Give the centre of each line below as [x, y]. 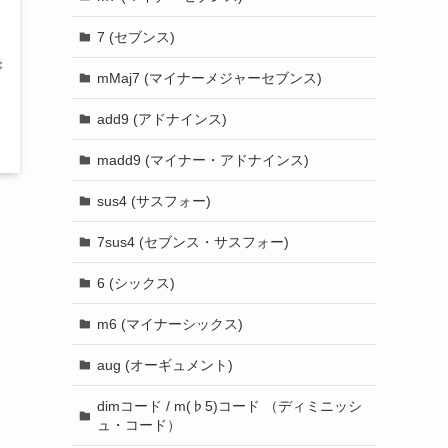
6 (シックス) [135, 282]
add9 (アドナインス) [161, 118]
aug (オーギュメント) [164, 364]
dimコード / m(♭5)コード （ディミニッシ [229, 405]
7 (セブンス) [135, 36]
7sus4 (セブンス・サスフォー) [192, 241]
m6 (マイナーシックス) [169, 323]
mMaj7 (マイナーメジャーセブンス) [209, 77]
